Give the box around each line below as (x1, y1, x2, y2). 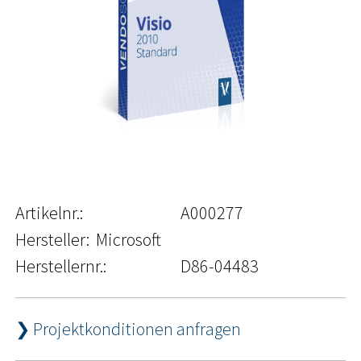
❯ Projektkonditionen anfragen (15, 317, 241, 341)
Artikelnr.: (15, 201, 83, 225)
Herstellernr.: (15, 255, 106, 278)
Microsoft (96, 228, 161, 251)
